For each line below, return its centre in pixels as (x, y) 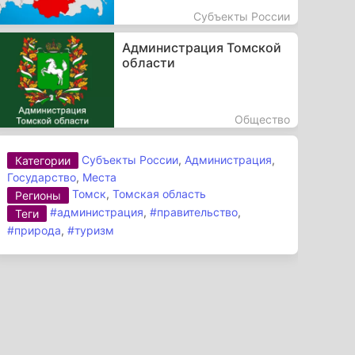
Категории (43, 161)
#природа (34, 230)
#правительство (194, 212)
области (148, 62)
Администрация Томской (201, 47)
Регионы (38, 196)
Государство (42, 177)
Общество (262, 119)
